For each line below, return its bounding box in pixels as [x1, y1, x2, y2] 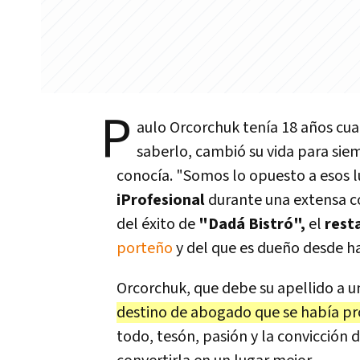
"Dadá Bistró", [195, 214, 309, 235]
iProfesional [117, 190, 205, 211]
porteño [117, 238, 173, 259]
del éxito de [117, 214, 195, 235]
